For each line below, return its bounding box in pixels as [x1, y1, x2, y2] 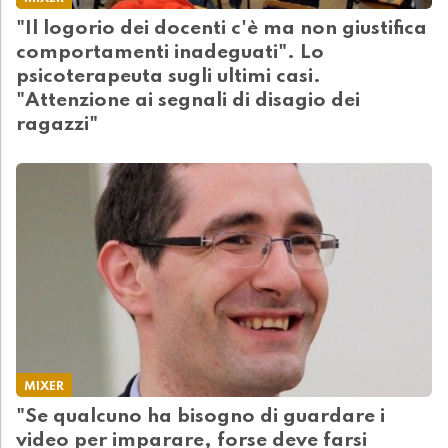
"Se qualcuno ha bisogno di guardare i [16, 407, 385, 428]
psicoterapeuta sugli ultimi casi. [16, 67, 321, 88]
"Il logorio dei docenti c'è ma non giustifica [16, 19, 427, 40]
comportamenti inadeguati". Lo [16, 43, 324, 64]
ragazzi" [16, 115, 98, 136]
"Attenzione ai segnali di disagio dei [16, 91, 360, 112]
